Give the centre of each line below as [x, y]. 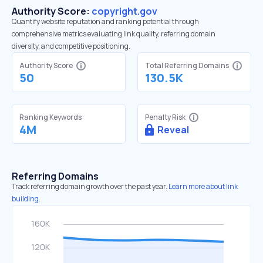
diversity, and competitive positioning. [71, 46]
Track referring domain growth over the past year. [90, 186]
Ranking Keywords [50, 117]
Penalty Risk [165, 117]
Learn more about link [203, 186]
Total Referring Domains [187, 65]
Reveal [173, 130]
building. [26, 199]
